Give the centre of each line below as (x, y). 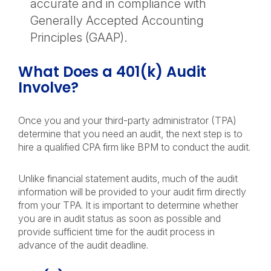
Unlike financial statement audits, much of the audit (128, 178)
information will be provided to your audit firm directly (132, 192)
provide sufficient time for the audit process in (116, 232)
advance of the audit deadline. (83, 245)
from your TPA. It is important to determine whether (128, 205)
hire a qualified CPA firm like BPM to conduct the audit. (134, 147)
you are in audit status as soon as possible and (119, 218)
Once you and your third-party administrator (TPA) (127, 120)
